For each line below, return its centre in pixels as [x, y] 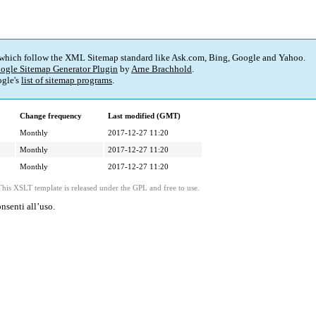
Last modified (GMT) [144, 116]
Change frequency [51, 116]
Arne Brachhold [162, 69]
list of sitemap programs [67, 80]
